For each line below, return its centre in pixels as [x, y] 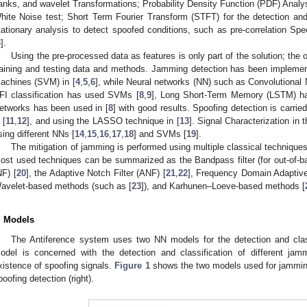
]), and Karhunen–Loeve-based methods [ [223, 186]
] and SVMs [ [160, 134]
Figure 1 [132, 265]
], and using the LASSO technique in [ [103, 121]
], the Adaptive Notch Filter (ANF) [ [96, 173]
